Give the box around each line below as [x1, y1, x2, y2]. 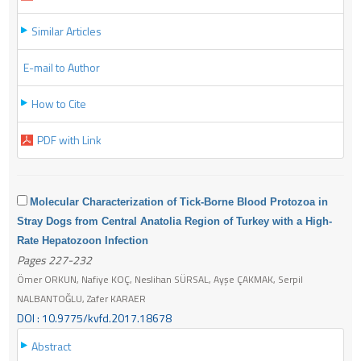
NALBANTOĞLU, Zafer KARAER [17, 290, 146, 306]
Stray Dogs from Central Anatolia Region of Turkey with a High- [17, 214, 332, 227]
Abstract [31, 337, 71, 355]
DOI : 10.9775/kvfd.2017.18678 [17, 309, 172, 326]
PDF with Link [37, 131, 102, 148]
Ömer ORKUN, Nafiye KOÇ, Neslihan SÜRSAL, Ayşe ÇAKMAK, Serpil [17, 271, 303, 287]
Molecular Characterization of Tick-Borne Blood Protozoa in [30, 195, 328, 208]
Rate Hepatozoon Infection [17, 234, 148, 247]
